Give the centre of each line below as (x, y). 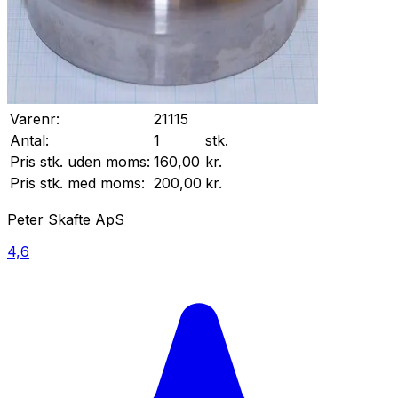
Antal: (29, 141)
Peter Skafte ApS (66, 220)
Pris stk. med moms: (77, 183)
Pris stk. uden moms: (80, 162)
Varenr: (35, 119)
